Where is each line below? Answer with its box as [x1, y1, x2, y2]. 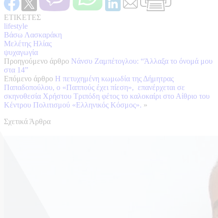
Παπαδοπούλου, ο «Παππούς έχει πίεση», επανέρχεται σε [4, 83, 185, 91]
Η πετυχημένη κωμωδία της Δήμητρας [55, 74, 174, 83]
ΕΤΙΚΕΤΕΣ [4, 13, 41, 21]
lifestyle [4, 21, 28, 30]
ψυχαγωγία [4, 48, 38, 56]
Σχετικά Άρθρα [4, 117, 51, 126]
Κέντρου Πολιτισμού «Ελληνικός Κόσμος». [4, 100, 142, 109]
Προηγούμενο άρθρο [4, 56, 69, 65]
